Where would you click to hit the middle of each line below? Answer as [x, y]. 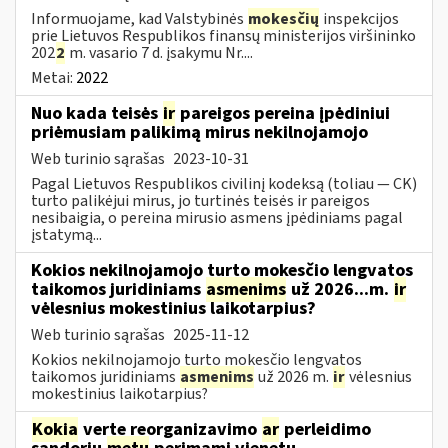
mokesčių [283, 18]
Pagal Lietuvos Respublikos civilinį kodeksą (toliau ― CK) [224, 183]
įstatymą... [66, 234]
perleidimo [325, 429]
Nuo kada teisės [96, 113]
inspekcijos [359, 18]
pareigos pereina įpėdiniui [283, 113]
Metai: [53, 77]
